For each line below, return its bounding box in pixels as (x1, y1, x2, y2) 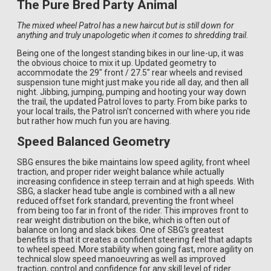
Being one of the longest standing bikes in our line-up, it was (17, 48, 244, 59)
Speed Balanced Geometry (17, 134, 171, 149)
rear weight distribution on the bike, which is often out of (17, 215, 230, 226)
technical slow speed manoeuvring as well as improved (17, 254, 226, 264)
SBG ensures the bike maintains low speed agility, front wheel (17, 157, 250, 168)
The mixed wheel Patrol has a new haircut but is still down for (17, 21, 234, 31)
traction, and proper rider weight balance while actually (17, 167, 224, 177)
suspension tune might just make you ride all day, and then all (17, 77, 249, 88)
